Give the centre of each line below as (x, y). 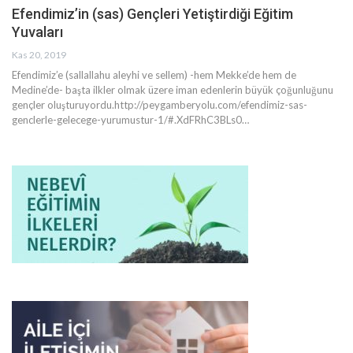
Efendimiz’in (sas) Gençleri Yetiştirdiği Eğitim (152, 14)
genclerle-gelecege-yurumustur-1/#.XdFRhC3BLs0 (127, 120)
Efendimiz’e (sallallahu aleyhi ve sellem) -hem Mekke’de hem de (154, 75)
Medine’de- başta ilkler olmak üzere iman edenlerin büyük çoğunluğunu (173, 90)
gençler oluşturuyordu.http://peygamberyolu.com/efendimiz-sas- (160, 105)
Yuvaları (37, 32)
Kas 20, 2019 (39, 55)
